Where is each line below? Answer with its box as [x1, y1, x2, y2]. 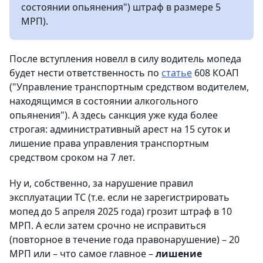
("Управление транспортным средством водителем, [9, 80, 249, 93]
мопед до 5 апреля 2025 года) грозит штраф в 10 [9, 204, 232, 218]
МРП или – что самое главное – [9, 247, 156, 260]
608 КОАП [192, 66, 239, 79]
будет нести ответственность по [9, 66, 161, 79]
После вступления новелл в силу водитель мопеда [9, 52, 241, 65]
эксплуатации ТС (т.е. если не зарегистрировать [9, 190, 230, 204]
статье [161, 66, 192, 79]
